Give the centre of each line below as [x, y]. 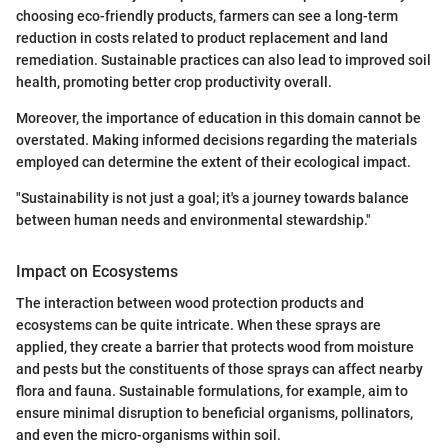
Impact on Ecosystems [97, 271]
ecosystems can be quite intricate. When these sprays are [198, 325]
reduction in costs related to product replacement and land [202, 38]
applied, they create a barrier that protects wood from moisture [215, 347]
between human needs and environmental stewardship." [193, 220]
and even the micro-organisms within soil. [148, 435]
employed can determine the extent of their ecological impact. [213, 162]
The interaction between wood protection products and [190, 303]
